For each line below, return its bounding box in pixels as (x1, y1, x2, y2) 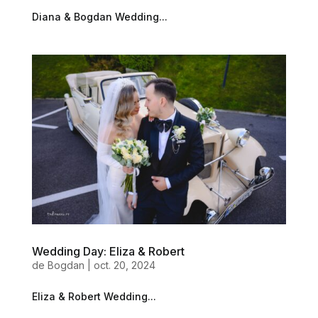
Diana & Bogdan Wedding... (31, 11, 168, 23)
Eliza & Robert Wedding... (31, 290, 156, 302)
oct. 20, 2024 (93, 258, 155, 271)
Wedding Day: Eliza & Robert (31, 243, 185, 258)
